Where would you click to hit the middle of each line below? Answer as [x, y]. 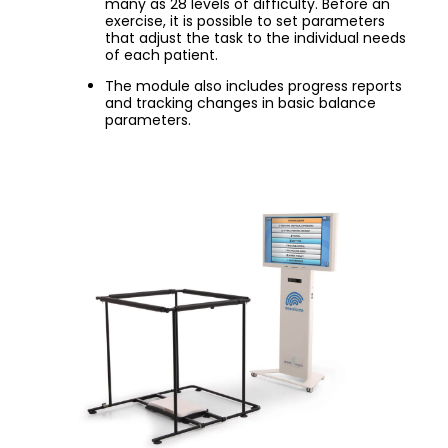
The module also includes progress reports [253, 86]
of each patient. [161, 55]
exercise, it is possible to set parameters [245, 21]
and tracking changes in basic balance [240, 103]
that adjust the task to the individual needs [255, 38]
